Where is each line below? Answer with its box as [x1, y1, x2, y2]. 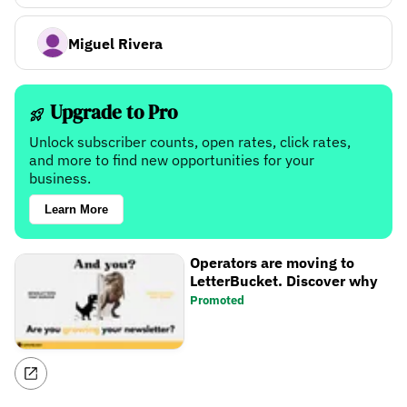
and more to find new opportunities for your [29, 151, 314, 170]
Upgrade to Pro [45, 99, 177, 126]
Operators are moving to [190, 253, 355, 273]
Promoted [190, 293, 245, 309]
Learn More [45, 203, 108, 217]
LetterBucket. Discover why [190, 272, 379, 291]
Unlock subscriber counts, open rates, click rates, [29, 133, 351, 152]
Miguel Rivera [68, 35, 163, 54]
